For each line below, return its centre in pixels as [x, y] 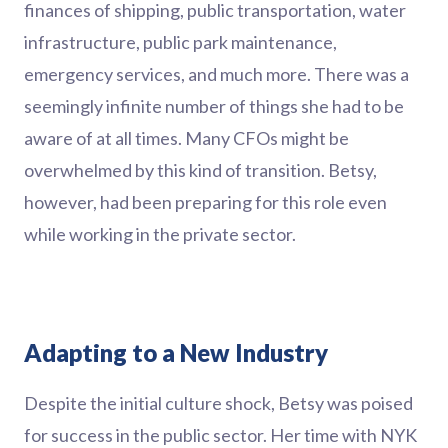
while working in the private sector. [160, 234]
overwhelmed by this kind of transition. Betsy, [200, 170]
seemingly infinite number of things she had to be [214, 106]
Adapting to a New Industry [176, 352]
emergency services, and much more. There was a [216, 74]
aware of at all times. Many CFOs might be [186, 138]
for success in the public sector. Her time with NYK [220, 435]
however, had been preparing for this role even [205, 202]
